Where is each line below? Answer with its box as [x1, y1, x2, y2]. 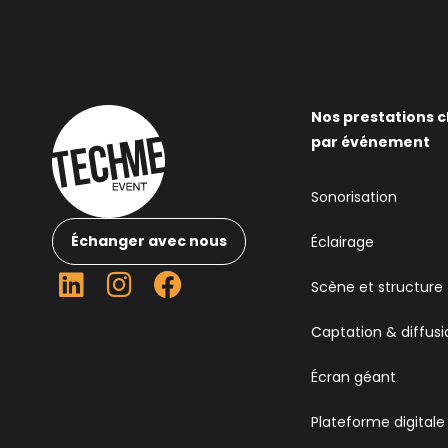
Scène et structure [311, 277, 444, 297]
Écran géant [311, 367, 397, 387]
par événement [311, 132, 431, 152]
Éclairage [311, 232, 375, 252]
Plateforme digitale [311, 412, 446, 432]
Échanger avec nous [71, 231, 227, 251]
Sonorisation [311, 187, 398, 207]
